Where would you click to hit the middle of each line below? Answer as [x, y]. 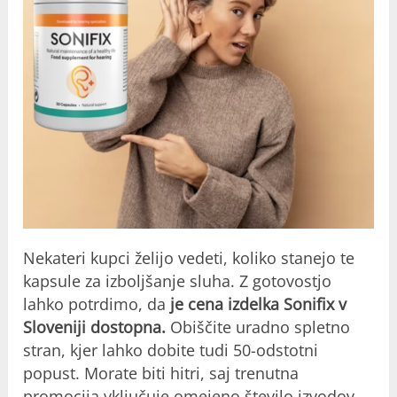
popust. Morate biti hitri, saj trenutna [161, 374]
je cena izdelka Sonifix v [259, 304]
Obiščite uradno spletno [258, 327]
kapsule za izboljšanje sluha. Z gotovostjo [178, 281]
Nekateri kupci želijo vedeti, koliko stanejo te [189, 258]
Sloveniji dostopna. [95, 327]
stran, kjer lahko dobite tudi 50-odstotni [171, 350]
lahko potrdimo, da [97, 304]
